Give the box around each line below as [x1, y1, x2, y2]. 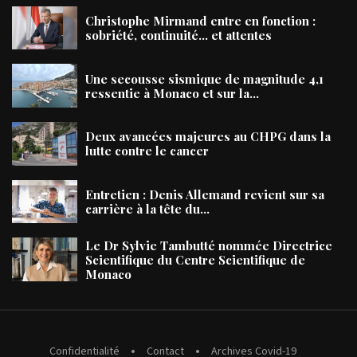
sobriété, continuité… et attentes [85, 26, 272, 43]
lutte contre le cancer [85, 143, 209, 159]
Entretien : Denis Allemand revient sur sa [85, 186, 324, 202]
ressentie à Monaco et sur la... [85, 84, 259, 101]
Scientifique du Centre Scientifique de [85, 251, 305, 268]
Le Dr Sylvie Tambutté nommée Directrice [85, 237, 332, 253]
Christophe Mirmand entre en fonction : [85, 12, 316, 29]
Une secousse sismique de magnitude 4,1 [85, 70, 324, 87]
